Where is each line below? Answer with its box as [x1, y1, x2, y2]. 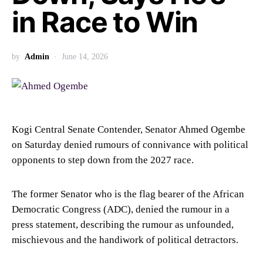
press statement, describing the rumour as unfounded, [12, 218, 234, 230]
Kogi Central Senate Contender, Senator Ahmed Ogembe [12, 123, 245, 135]
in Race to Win [12, 5, 204, 39]
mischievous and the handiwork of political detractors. [12, 234, 238, 245]
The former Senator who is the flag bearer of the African [12, 188, 244, 200]
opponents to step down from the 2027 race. [12, 154, 194, 166]
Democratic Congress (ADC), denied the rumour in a [12, 203, 230, 215]
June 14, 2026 [62, 52, 108, 61]
